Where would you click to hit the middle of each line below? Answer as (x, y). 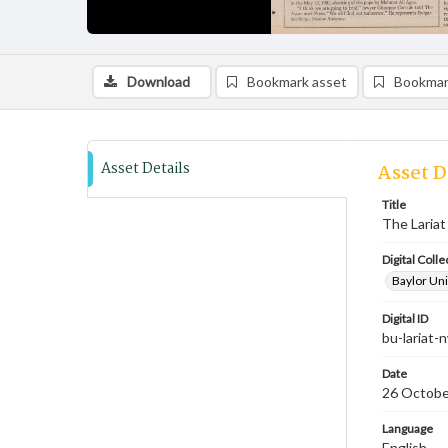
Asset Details (145, 169)
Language (407, 428)
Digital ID (405, 318)
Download (158, 81)
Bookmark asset (297, 81)
